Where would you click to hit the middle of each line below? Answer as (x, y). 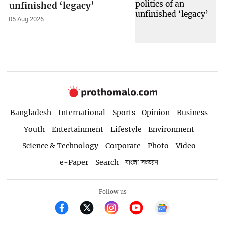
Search (107, 162)
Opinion (156, 113)
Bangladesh (30, 113)
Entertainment (77, 129)
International (82, 113)
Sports (124, 113)
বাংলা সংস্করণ (142, 162)
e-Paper (74, 162)
